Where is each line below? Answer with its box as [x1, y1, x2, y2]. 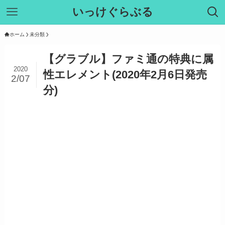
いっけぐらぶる [72, 6, 153, 18]
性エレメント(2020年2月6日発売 [43, 68, 207, 81]
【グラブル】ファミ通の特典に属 [43, 53, 213, 66]
